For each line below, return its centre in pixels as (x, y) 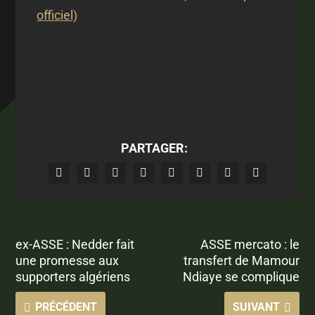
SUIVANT (256, 307)
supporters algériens (73, 276)
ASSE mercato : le (250, 244)
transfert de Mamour (241, 260)
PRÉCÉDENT (66, 307)
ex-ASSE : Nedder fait (75, 244)
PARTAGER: (154, 148)
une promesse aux (67, 260)
